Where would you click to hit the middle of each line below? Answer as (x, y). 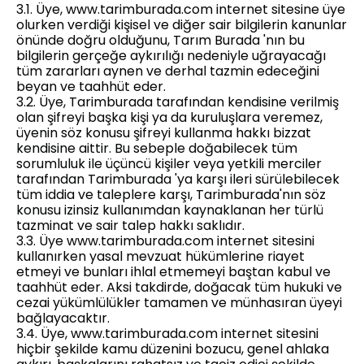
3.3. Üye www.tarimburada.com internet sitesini (165, 241)
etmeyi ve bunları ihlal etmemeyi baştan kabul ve (173, 272)
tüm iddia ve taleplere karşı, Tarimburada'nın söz (171, 195)
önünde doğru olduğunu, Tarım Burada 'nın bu (160, 40)
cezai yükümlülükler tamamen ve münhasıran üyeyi (179, 303)
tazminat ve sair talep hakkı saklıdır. (130, 225)
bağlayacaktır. (63, 318)
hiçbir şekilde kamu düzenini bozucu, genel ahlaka (173, 349)
